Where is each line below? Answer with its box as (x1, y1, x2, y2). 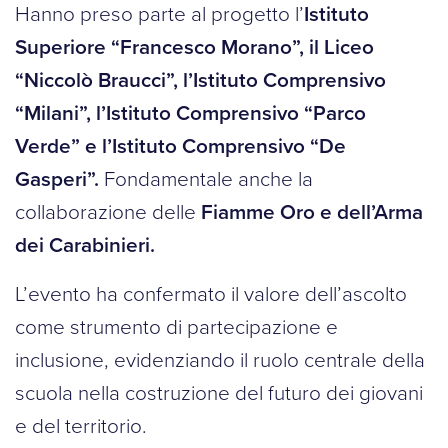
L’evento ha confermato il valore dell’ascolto (15, 279, 407, 310)
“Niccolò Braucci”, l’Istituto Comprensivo (15, 65, 386, 96)
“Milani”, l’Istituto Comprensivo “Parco (15, 98, 366, 129)
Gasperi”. (15, 164, 99, 195)
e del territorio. (15, 411, 147, 442)
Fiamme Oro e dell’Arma (201, 197, 423, 228)
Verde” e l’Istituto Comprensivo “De (15, 131, 346, 162)
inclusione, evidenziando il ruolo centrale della (15, 345, 425, 376)
